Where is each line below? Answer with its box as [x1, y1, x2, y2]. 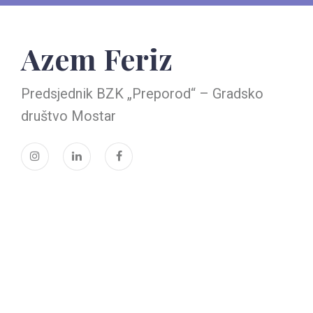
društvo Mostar [21, 108, 116, 124]
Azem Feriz [21, 39, 173, 78]
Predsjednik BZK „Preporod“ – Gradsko [21, 85, 263, 102]
